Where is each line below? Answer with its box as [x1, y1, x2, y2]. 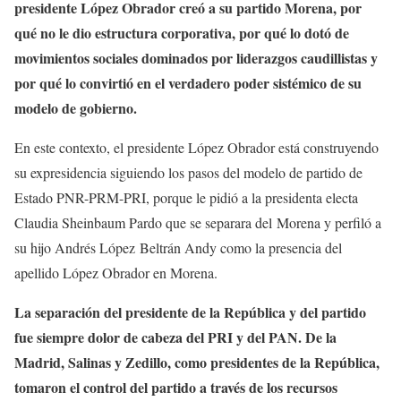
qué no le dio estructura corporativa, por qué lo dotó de [14, 22, 349, 44]
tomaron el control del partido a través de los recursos [14, 377, 337, 398]
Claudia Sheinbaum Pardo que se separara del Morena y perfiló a [14, 213, 381, 233]
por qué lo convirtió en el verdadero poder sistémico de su [14, 73, 362, 94]
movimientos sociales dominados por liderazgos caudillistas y [14, 47, 378, 69]
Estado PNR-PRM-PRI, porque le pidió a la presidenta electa [14, 188, 358, 208]
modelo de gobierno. [14, 98, 137, 119]
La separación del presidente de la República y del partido [14, 302, 366, 323]
